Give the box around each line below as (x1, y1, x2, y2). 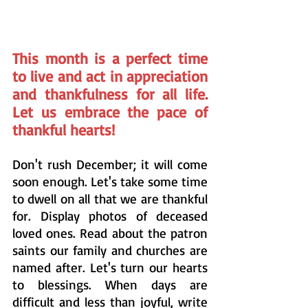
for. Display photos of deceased (12, 207, 208, 224)
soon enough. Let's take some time (12, 173, 208, 190)
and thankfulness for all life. (12, 84, 208, 103)
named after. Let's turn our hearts (12, 258, 208, 276)
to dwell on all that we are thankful (12, 190, 208, 207)
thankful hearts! (12, 120, 115, 139)
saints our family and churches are (12, 241, 208, 258)
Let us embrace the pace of (12, 102, 208, 121)
